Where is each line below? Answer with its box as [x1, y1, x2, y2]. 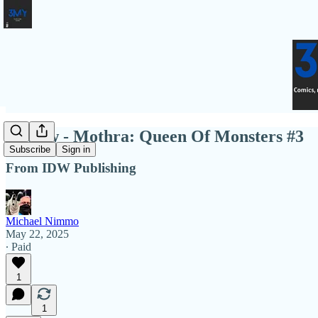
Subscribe [9, 144, 50, 155]
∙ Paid [6, 240, 31, 253]
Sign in [62, 144, 90, 155]
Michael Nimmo [6, 214, 79, 227]
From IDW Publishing [6, 160, 136, 175]
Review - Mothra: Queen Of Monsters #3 [6, 126, 304, 146]
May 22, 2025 [6, 227, 69, 240]
